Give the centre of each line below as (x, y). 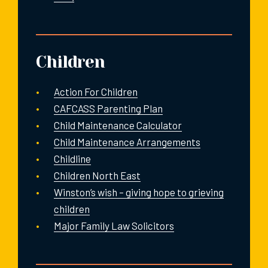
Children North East (97, 175)
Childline (72, 158)
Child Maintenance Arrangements (127, 141)
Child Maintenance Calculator (118, 125)
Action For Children (96, 91)
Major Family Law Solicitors (114, 225)
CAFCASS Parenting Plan (108, 108)
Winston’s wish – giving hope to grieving (139, 192)
